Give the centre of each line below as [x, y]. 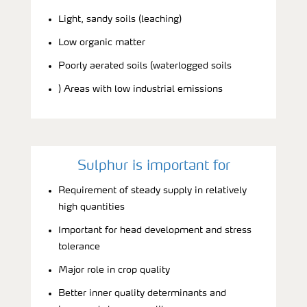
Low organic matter [102, 42]
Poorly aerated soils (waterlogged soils [145, 65]
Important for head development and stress [155, 230]
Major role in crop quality [114, 270]
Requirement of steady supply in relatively [152, 190]
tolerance [79, 246]
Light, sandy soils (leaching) [120, 19]
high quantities [91, 207]
